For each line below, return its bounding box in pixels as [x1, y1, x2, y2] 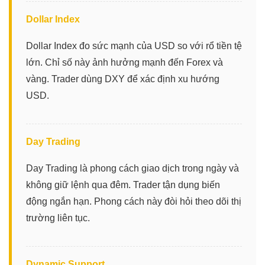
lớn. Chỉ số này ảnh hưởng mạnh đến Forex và [26, 57, 223, 67]
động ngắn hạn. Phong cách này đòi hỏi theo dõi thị [26, 196, 241, 206]
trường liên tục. [26, 212, 90, 223]
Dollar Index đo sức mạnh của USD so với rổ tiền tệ [26, 40, 242, 51]
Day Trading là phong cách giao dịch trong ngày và [26, 163, 239, 173]
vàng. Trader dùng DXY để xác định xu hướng [26, 73, 219, 84]
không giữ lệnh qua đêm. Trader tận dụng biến [26, 179, 220, 190]
